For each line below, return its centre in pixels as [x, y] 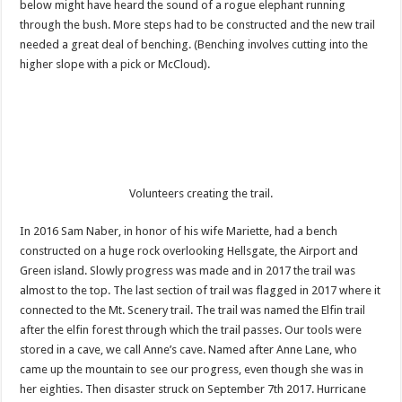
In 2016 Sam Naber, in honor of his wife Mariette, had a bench [179, 231]
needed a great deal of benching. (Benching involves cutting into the [194, 44]
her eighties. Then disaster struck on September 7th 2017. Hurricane [193, 389]
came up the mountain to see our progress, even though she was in [192, 369]
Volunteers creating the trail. [201, 193]
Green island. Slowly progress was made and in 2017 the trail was [188, 271]
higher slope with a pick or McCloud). [115, 64]
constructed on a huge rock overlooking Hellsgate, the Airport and [189, 251]
